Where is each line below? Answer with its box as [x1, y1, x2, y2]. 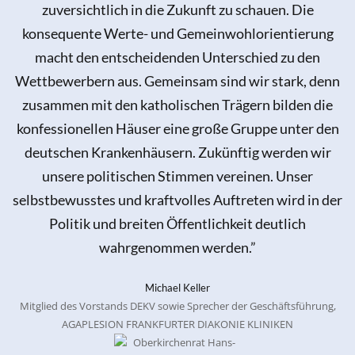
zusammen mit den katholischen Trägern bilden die [22, 96, 333, 114]
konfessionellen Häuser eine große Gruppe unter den [16, 120, 339, 138]
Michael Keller [145, 281, 210, 294]
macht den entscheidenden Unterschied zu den [35, 48, 320, 67]
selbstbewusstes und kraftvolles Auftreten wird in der [13, 191, 342, 209]
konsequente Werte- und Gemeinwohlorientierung [21, 25, 334, 43]
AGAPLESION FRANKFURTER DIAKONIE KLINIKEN [62, 316, 293, 331]
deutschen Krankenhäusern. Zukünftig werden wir [24, 143, 331, 162]
